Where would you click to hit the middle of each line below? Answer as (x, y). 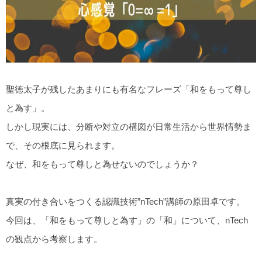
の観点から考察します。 (54, 239)
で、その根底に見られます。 (63, 145)
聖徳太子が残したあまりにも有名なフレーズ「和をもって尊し (129, 89)
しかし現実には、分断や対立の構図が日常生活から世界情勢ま (129, 126)
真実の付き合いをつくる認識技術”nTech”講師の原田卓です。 (125, 201)
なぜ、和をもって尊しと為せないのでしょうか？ (102, 164)
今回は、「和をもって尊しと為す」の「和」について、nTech (127, 220)
